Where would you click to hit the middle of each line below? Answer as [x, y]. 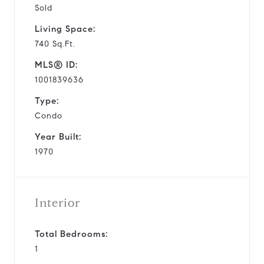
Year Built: [58, 136]
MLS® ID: [56, 65]
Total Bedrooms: [71, 234]
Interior [57, 203]
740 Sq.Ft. [55, 44]
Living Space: [65, 29]
